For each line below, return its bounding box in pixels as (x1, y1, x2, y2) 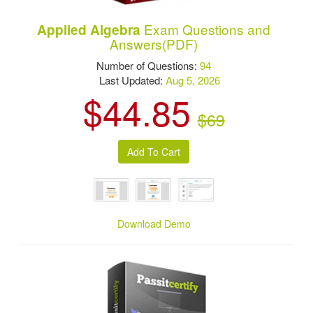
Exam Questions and (140, 20, 271, 39)
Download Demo (117, 217, 191, 231)
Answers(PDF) (110, 34, 198, 54)
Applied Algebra (37, 20, 141, 40)
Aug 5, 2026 (165, 73, 220, 88)
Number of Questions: (96, 58, 201, 73)
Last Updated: (87, 73, 166, 88)
